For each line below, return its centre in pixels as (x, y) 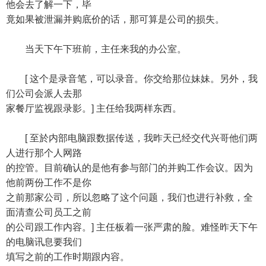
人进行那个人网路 (44, 153)
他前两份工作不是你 (49, 183)
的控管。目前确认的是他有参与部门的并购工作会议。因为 (129, 168)
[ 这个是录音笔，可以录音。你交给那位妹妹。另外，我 (132, 79)
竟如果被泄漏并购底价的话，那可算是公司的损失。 (115, 19)
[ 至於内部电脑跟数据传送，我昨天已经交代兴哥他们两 (132, 138)
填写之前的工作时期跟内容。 (68, 257)
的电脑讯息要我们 (44, 242)
